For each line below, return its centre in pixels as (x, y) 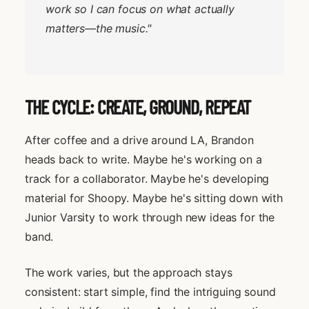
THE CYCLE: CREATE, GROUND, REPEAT (138, 107)
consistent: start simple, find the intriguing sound (150, 291)
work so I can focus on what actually (140, 9)
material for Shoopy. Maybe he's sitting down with (154, 198)
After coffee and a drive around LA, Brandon (139, 140)
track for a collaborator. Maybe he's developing (147, 178)
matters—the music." (99, 28)
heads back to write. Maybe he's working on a (143, 159)
